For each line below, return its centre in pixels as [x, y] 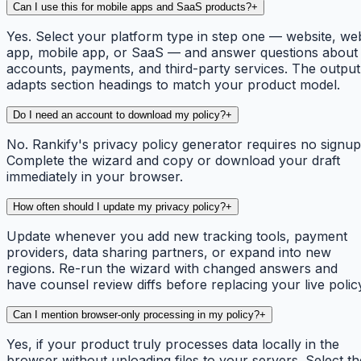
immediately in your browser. [95, 177]
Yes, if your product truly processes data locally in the [173, 344]
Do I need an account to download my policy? [119, 115]
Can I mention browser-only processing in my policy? [136, 315]
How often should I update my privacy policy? [119, 207]
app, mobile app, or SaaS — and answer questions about [182, 53]
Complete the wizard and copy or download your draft [173, 161]
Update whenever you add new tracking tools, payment [177, 237]
